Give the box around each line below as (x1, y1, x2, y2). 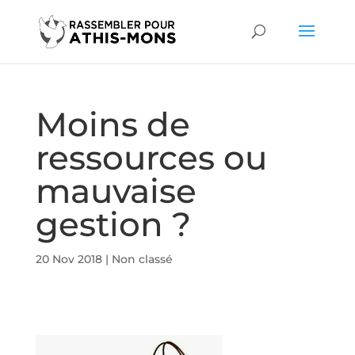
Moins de (35, 104, 190, 145)
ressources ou (35, 137, 267, 178)
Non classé (111, 252, 173, 266)
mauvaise (35, 170, 197, 212)
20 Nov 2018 (35, 252, 102, 266)
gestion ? (35, 204, 191, 245)
